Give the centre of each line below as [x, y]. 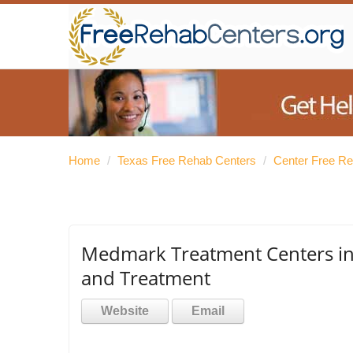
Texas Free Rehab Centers [187, 160]
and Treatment [146, 278]
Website [125, 311]
